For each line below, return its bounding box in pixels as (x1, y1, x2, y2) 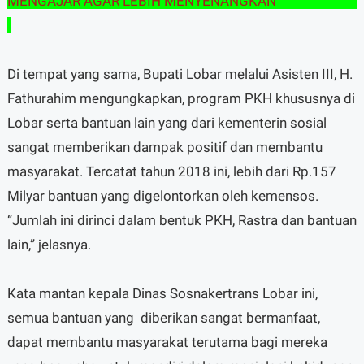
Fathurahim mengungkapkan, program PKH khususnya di (6, 89, 355, 106)
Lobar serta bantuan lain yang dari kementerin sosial (6, 114, 327, 131)
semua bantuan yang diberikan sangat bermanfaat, (6, 309, 320, 326)
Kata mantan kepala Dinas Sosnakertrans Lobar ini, (6, 284, 318, 301)
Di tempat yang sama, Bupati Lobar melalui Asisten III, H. (6, 65, 353, 82)
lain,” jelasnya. (6, 236, 91, 253)
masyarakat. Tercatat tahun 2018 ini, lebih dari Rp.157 (6, 162, 336, 180)
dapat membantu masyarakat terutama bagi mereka (6, 333, 327, 350)
